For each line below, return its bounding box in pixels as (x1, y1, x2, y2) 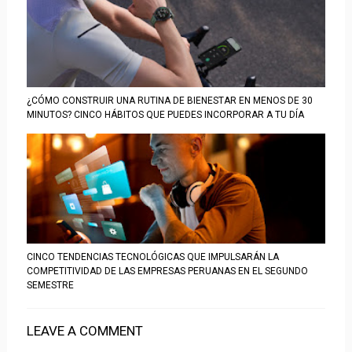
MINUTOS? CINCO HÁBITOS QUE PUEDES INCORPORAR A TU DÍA (26, 109, 304, 120)
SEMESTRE (26, 280, 74, 291)
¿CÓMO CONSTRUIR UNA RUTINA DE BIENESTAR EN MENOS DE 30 (26, 95, 313, 106)
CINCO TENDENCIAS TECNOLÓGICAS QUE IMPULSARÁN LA (26, 251, 279, 262)
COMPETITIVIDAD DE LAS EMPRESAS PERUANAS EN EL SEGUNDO (26, 266, 308, 277)
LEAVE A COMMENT (26, 323, 143, 339)
